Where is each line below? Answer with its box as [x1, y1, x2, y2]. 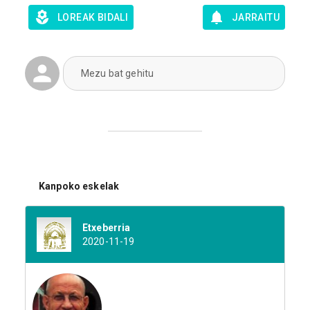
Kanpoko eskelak [39, 180, 120, 192]
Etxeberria [82, 222, 131, 234]
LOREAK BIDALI [57, 12, 129, 23]
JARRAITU [231, 12, 280, 23]
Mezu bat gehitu [81, 68, 154, 79]
